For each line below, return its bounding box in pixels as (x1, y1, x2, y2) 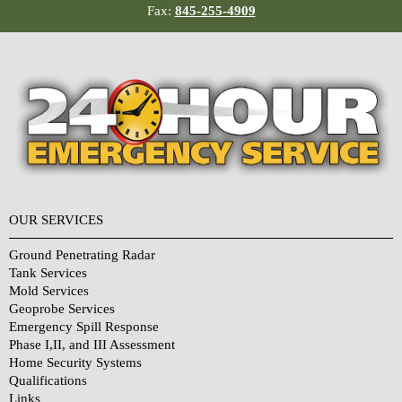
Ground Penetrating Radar (9, 247, 155, 262)
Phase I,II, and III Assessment (9, 336, 175, 352)
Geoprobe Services (9, 301, 115, 316)
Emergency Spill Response (9, 319, 159, 334)
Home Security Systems (9, 354, 142, 370)
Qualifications (9, 372, 87, 388)
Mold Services (9, 283, 89, 298)
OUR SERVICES (9, 212, 103, 227)
